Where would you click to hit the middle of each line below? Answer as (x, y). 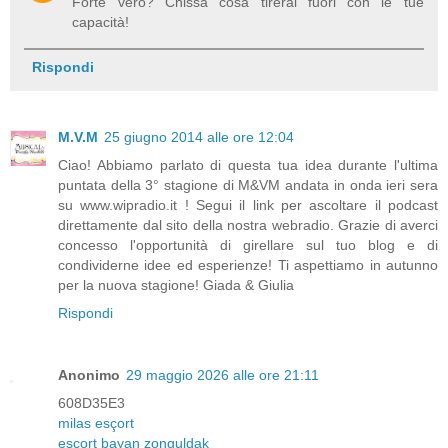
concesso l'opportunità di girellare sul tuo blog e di (248, 244)
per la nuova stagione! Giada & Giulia (176, 284)
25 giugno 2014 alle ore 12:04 (199, 136)
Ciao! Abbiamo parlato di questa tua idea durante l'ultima (248, 164)
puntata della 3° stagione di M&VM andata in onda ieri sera (248, 184)
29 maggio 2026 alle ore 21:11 (222, 374)
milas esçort (96, 422)
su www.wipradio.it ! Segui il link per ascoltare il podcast (248, 204)
